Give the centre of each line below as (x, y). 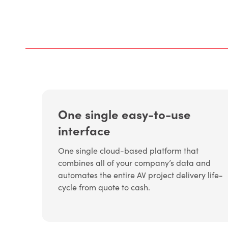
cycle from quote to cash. (104, 187)
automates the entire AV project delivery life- (140, 175)
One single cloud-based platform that (128, 151)
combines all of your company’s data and (134, 163)
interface (84, 130)
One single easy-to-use (124, 114)
